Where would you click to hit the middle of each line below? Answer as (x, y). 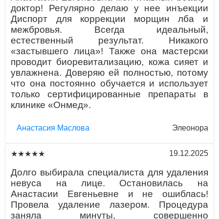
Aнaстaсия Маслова (53, 128)
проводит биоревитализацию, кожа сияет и (109, 62)
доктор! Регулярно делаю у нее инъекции (109, 8)
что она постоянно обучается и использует (109, 84)
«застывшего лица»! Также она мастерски (109, 51)
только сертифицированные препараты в (109, 94)
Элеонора (190, 128)
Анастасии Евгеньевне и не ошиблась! (109, 194)
